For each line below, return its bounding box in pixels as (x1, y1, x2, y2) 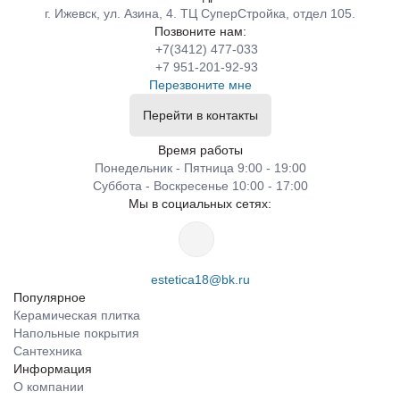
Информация (13, 362, 92, 376)
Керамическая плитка (13, 308, 140, 322)
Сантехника (13, 344, 82, 358)
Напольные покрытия (13, 326, 139, 340)
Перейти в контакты (142, 108, 258, 122)
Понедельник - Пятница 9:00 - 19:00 (94, 161, 306, 175)
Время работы (157, 143, 243, 157)
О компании (13, 379, 84, 394)
